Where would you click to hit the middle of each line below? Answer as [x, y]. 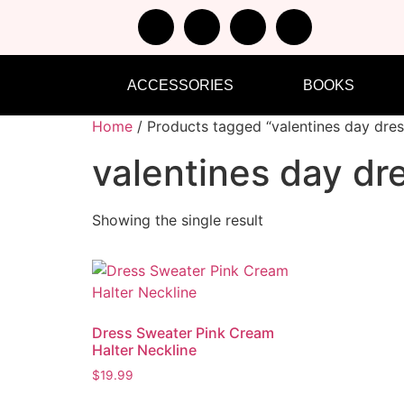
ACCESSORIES [180, 85]
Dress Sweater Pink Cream [183, 333]
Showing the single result [178, 220]
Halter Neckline [144, 350]
